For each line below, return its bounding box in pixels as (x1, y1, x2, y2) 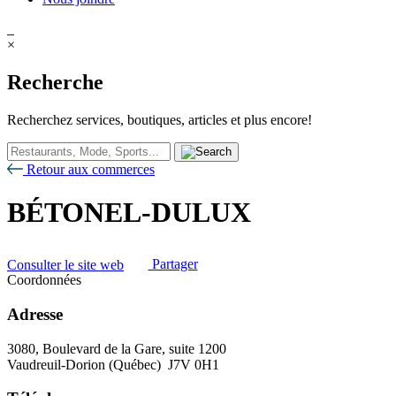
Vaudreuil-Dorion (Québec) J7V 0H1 (7, 356, 219, 372)
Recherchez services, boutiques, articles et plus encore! (7, 111, 312, 127)
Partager (148, 256, 198, 272)
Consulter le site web (7, 256, 124, 272)
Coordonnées (7, 272, 81, 288)
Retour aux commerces (23, 161, 155, 177)
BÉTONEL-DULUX (7, 196, 251, 229)
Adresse (7, 304, 63, 324)
